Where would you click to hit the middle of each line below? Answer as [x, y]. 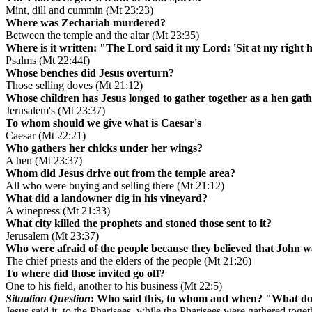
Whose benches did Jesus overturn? [90, 73]
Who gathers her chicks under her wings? [104, 148]
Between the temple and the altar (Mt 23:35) [102, 36]
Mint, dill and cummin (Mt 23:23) [79, 10]
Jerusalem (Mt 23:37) [52, 236]
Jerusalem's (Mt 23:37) [55, 111]
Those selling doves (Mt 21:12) [74, 86]
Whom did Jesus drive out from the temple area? [120, 173]
